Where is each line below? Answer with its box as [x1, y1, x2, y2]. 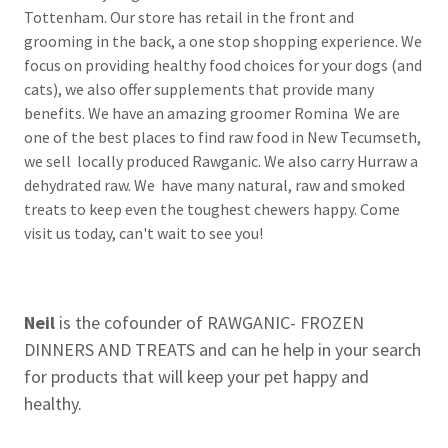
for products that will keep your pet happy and [24, 365, 369, 388]
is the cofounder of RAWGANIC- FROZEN [59, 311, 364, 334]
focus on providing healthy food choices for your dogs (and [24, 55, 422, 75]
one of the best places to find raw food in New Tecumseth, [24, 127, 421, 147]
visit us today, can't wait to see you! [24, 223, 263, 243]
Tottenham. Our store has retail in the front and [24, 7, 354, 27]
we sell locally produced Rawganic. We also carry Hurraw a [24, 151, 418, 171]
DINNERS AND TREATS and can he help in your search [24, 338, 421, 361]
